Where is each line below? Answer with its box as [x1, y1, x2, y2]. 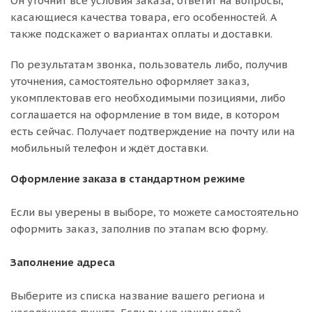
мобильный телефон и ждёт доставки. [10, 141, 208, 155]
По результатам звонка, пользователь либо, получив [10, 58, 288, 71]
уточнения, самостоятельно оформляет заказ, [10, 75, 249, 88]
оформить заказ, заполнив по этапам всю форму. [10, 222, 268, 235]
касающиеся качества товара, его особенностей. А [10, 10, 277, 24]
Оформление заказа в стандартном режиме [10, 172, 245, 185]
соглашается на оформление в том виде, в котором [10, 108, 279, 121]
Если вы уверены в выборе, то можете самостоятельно [10, 205, 299, 219]
